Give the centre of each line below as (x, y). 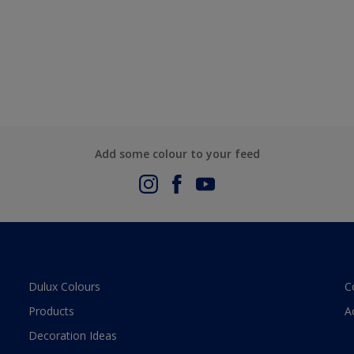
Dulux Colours (64, 287)
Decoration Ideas (72, 336)
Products (51, 311)
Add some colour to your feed (177, 154)
